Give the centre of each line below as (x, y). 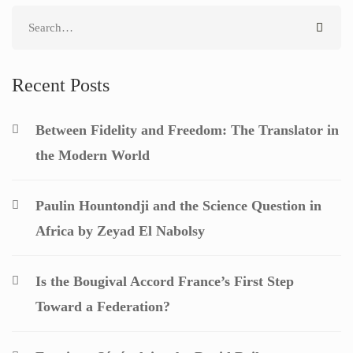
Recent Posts (61, 85)
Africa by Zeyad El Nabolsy (120, 231)
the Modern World (93, 155)
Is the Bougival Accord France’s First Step (165, 281)
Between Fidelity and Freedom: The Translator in (187, 130)
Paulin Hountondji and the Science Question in (178, 206)
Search (30, 17)
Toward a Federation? (103, 307)
